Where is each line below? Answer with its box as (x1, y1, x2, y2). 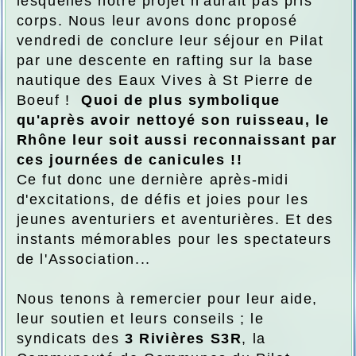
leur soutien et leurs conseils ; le (16, 311, 265, 327)
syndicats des (16, 331, 120, 347)
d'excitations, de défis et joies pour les (16, 192, 309, 208)
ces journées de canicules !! (16, 152, 248, 168)
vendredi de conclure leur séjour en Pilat (16, 33, 324, 49)
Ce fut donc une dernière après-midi (16, 172, 289, 188)
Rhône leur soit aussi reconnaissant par (16, 132, 338, 149)
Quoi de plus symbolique (80, 92, 281, 109)
